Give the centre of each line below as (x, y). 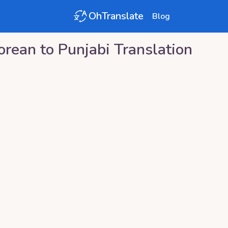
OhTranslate (116, 16)
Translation (151, 50)
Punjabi (84, 50)
